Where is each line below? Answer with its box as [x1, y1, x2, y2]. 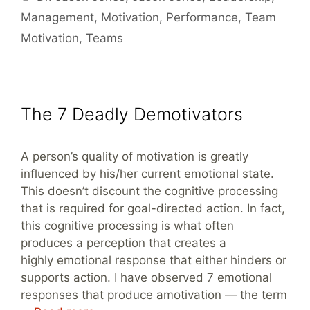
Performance [166, 10, 238, 24]
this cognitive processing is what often [21, 219, 234, 232]
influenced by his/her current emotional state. [21, 167, 274, 181]
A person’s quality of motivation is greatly [21, 149, 248, 163]
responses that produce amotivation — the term [21, 288, 287, 302]
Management [21, 10, 94, 24]
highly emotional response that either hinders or [21, 253, 286, 267]
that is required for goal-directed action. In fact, [21, 201, 285, 215]
